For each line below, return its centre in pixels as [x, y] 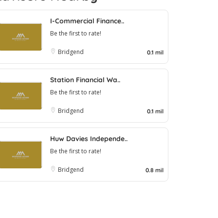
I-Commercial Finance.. [87, 21]
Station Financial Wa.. [85, 80]
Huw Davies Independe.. [89, 138]
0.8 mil [154, 170]
